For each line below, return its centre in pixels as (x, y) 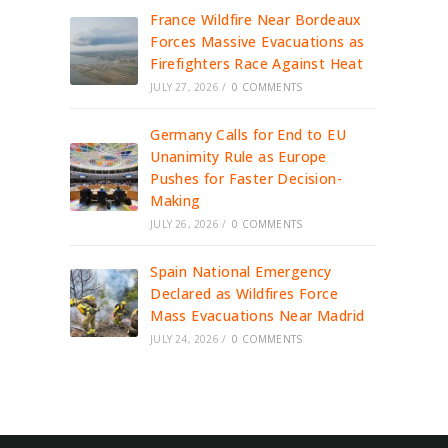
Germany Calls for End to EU (248, 134)
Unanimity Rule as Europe (238, 156)
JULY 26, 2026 (184, 224)
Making (175, 200)
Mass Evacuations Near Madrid (257, 315)
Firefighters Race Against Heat (257, 63)
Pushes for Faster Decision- (246, 178)
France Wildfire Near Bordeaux (256, 19)
